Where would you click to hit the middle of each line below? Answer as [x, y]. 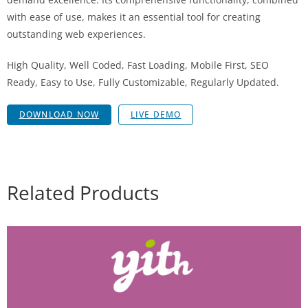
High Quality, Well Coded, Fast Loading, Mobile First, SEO [138, 65]
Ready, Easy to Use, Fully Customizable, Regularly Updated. [143, 82]
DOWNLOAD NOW [59, 115]
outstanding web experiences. [76, 34]
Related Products [83, 193]
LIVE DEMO [156, 115]
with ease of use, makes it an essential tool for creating [134, 17]
